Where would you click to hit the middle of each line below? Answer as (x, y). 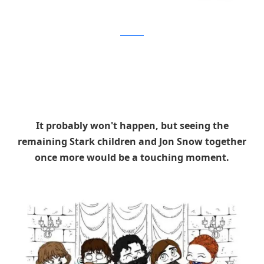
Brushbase (132, 32)
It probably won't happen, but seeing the (132, 125)
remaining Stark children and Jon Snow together (132, 141)
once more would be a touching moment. (132, 157)
